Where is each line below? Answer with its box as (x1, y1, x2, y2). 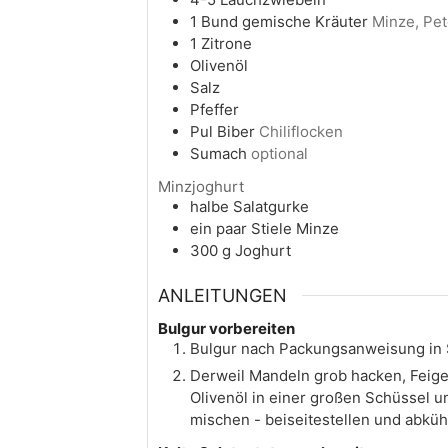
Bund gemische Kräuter (201, 12, 368, 32)
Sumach (190, 144, 247, 164)
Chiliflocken (259, 122, 343, 142)
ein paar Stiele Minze (190, 219, 339, 239)
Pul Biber (190, 122, 255, 142)
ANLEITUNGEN (158, 284, 287, 306)
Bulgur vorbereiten (158, 318, 295, 338)
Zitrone (201, 34, 252, 54)
